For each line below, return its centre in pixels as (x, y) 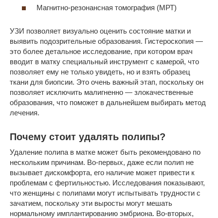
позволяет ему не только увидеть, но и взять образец (100, 72)
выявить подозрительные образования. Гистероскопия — (106, 41)
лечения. (25, 112)
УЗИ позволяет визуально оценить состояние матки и (100, 31)
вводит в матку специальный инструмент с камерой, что (104, 61)
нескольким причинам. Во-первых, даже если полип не (102, 162)
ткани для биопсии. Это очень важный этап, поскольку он (107, 82)
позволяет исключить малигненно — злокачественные (101, 92)
